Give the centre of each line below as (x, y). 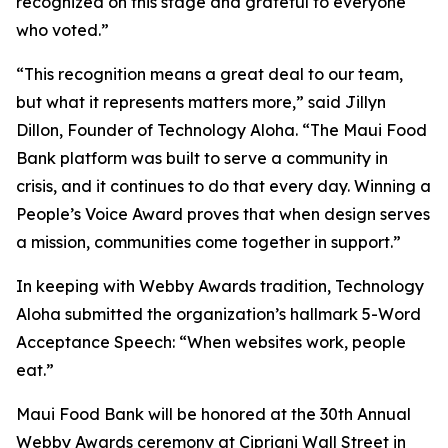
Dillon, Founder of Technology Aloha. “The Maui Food (221, 130)
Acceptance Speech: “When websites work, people (211, 342)
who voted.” (62, 30)
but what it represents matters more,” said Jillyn (201, 102)
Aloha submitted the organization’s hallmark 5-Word (218, 314)
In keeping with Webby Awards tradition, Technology (220, 286)
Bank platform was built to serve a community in (202, 158)
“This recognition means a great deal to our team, (209, 74)
